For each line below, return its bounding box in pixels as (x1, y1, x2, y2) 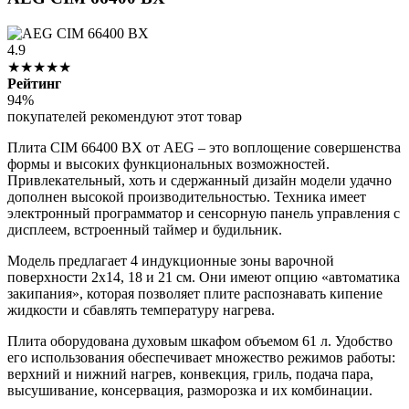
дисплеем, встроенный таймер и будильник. (7, 222, 282, 238)
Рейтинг (7, 76, 61, 92)
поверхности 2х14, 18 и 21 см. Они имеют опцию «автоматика (7, 269, 400, 286)
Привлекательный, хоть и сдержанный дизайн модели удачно (7, 173, 392, 189)
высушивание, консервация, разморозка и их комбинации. (7, 383, 372, 399)
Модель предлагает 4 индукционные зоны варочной (7, 253, 334, 269)
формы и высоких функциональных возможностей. (7, 156, 330, 173)
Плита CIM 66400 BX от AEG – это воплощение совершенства (7, 140, 401, 156)
